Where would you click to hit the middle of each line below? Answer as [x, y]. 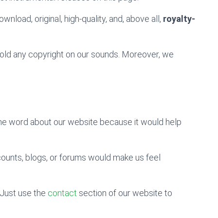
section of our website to [125, 193]
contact [62, 193]
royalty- [179, 19]
